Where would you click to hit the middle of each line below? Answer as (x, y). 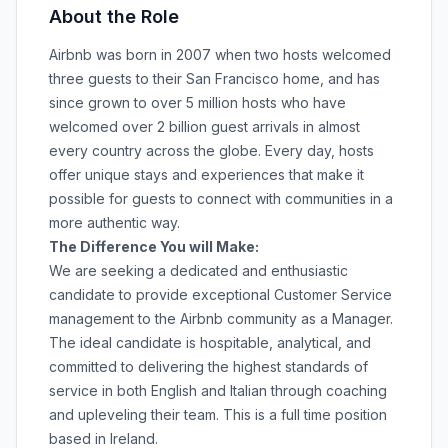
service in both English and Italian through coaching (218, 390)
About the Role (114, 16)
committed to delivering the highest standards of (208, 366)
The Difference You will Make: (154, 246)
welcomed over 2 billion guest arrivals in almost (204, 126)
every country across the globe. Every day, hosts (211, 150)
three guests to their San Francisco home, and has (214, 78)
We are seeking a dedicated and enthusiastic (198, 270)
